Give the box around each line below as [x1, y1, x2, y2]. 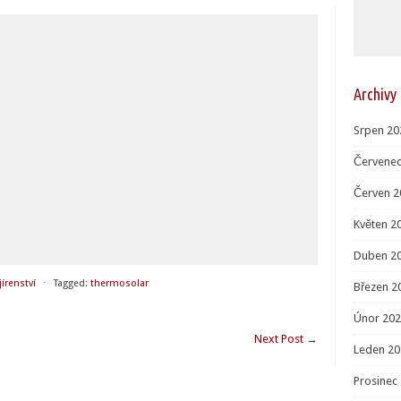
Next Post [254, 332, 306, 346]
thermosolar [90, 277, 149, 289]
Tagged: [54, 277, 88, 289]
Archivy [354, 85, 397, 104]
